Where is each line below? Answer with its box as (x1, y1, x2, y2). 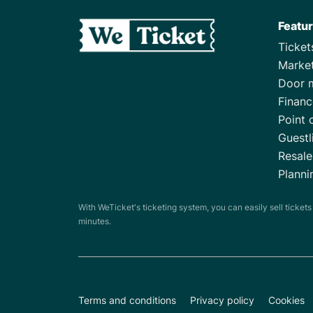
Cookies (268, 293, 305, 306)
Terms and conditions (78, 293, 176, 306)
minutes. (78, 215, 111, 226)
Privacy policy (190, 293, 254, 306)
